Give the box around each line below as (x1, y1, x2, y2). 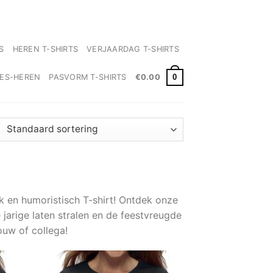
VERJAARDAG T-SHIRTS (87, 44, 179, 54)
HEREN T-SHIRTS (12, 44, 79, 54)
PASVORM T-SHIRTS (49, 73, 127, 82)
